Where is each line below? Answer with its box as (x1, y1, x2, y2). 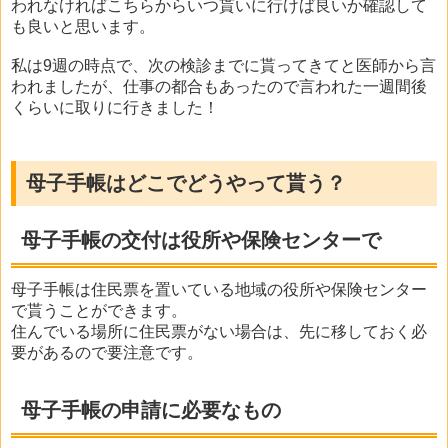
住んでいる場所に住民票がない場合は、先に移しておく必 (11, 323, 427, 341)
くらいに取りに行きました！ (11, 99, 219, 117)
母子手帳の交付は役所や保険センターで (21, 229, 381, 252)
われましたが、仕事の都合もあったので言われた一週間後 (11, 78, 427, 96)
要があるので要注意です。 (11, 344, 203, 362)
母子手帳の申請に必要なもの (21, 399, 281, 422)
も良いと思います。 (11, 18, 155, 36)
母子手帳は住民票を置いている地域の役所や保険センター (11, 281, 427, 299)
